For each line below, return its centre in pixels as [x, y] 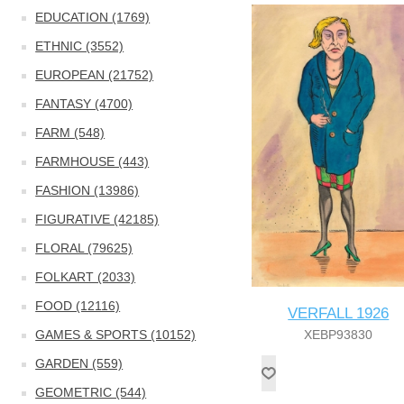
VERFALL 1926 [339, 314]
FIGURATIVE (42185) [97, 219]
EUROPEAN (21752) [95, 75]
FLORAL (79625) [84, 248]
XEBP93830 [339, 335]
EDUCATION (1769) [93, 17]
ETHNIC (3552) [80, 46]
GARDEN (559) [79, 363]
